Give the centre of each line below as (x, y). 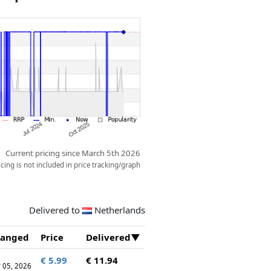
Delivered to (56, 210)
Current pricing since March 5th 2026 (73, 153)
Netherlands (119, 210)
